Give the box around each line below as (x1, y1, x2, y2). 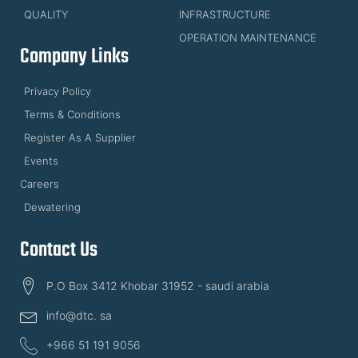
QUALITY (24, 7, 68, 21)
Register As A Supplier (24, 130, 136, 144)
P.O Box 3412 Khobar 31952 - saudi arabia (46, 279, 269, 293)
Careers (20, 177, 59, 190)
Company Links (20, 40, 129, 73)
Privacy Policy (24, 84, 91, 97)
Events (24, 153, 58, 167)
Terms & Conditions (24, 107, 121, 121)
